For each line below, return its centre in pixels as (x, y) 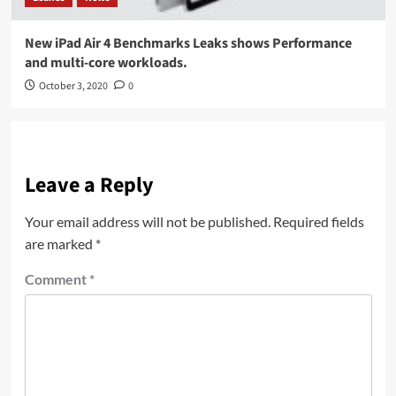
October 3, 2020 (73, 87)
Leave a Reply (89, 186)
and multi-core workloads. (106, 63)
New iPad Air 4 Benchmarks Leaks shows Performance (188, 44)
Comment (57, 279)
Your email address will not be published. (147, 222)
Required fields (318, 222)
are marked (60, 244)
